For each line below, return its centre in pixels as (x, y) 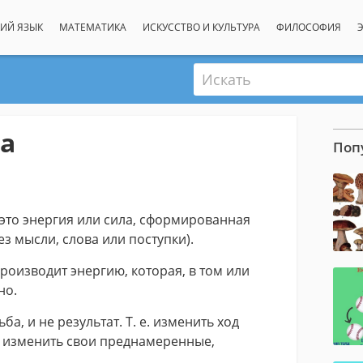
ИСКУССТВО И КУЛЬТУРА (201, 27)
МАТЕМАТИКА (92, 27)
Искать (214, 72)
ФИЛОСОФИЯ (308, 27)
